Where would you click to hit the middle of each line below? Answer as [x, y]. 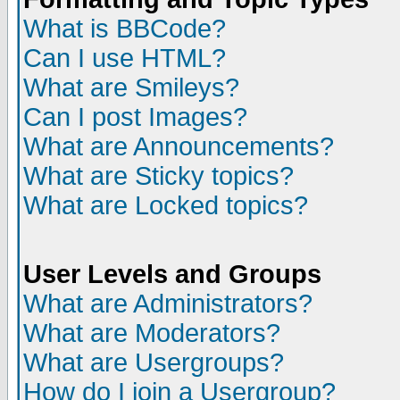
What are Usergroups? [154, 362]
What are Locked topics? [166, 205]
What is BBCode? [125, 29]
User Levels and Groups [172, 274]
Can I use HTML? [125, 58]
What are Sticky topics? [158, 176]
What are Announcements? [179, 146]
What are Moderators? [152, 333]
